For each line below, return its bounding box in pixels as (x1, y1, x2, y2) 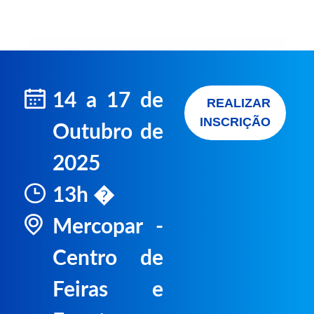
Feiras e (53, 280, 163, 301)
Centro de (53, 248, 163, 269)
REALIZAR (207, 96, 271, 110)
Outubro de (53, 122, 163, 143)
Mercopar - (53, 217, 163, 238)
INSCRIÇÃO (200, 115, 271, 129)
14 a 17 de (53, 90, 163, 111)
